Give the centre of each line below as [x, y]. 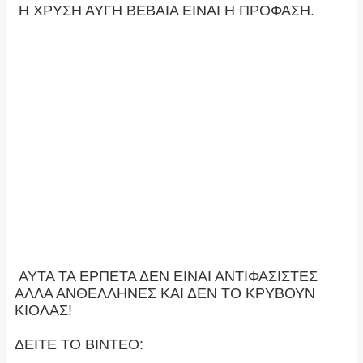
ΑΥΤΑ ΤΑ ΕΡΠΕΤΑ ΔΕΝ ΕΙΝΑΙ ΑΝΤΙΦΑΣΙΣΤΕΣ [166, 277]
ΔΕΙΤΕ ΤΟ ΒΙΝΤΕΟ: [81, 345]
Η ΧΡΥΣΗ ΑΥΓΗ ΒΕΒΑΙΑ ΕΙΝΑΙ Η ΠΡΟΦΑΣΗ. [164, 11]
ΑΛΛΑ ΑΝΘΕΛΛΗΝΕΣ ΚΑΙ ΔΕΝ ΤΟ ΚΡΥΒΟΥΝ [164, 294]
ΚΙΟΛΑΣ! [45, 311]
